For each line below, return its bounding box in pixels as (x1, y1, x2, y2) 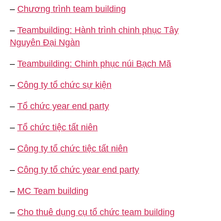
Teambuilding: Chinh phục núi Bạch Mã (17, 58, 171, 69)
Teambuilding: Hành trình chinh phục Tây (17, 25, 179, 35)
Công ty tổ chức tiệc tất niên (17, 143, 128, 153)
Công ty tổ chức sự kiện (17, 79, 111, 90)
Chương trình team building (17, 3, 126, 14)
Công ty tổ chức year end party (17, 164, 139, 175)
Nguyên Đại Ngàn (10, 37, 80, 47)
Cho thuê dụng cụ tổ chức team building (17, 207, 175, 217)
